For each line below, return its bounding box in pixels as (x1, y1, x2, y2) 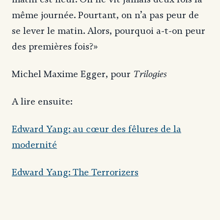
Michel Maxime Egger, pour (12, 68, 133, 80)
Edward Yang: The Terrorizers (12, 166, 138, 178)
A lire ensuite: (12, 96, 72, 107)
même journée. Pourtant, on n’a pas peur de (12, 9, 199, 21)
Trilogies (133, 68, 167, 80)
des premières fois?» (12, 41, 98, 52)
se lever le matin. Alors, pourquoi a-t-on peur (12, 25, 205, 36)
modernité (12, 139, 57, 150)
